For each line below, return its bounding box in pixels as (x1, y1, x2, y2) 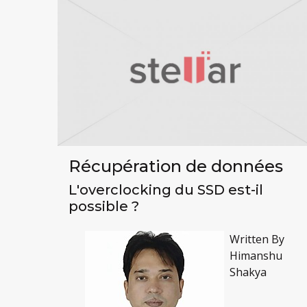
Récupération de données (68, 156, 283, 177)
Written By (229, 232, 284, 247)
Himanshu (229, 248, 282, 264)
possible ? (68, 198, 139, 215)
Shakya (229, 265, 267, 280)
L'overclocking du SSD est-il (68, 182, 263, 199)
